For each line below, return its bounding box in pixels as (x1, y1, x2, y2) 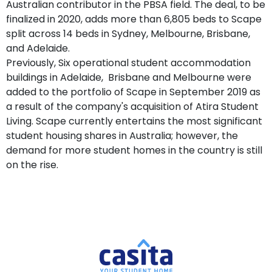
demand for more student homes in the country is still (6, 143, 262, 158)
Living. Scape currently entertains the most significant (6, 114, 262, 129)
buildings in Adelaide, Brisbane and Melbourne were (6, 70, 251, 85)
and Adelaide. (6, 41, 70, 56)
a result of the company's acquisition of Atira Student (6, 100, 259, 114)
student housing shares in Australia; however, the (6, 129, 238, 143)
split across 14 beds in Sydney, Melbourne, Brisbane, (6, 27, 250, 41)
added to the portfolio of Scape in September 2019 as (6, 85, 260, 100)
